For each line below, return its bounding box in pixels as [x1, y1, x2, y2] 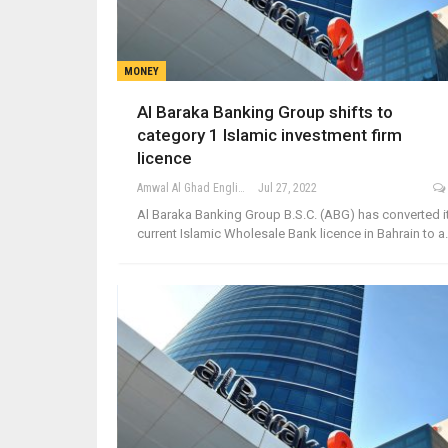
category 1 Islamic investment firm [137, 124, 402, 145]
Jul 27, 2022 [258, 180, 317, 195]
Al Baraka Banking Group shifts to [137, 101, 393, 122]
